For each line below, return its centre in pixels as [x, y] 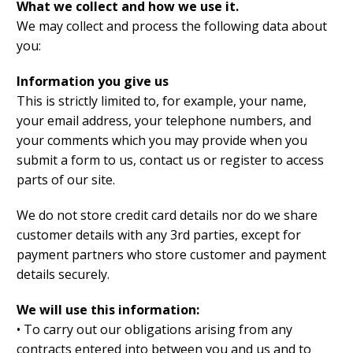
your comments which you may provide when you [162, 141]
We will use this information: [108, 310]
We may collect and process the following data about [172, 26]
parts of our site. [66, 180]
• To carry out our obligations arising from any [154, 330]
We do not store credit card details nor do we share [167, 216]
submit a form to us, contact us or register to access [170, 160]
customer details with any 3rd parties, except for [159, 235]
